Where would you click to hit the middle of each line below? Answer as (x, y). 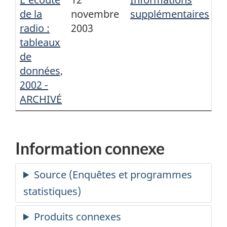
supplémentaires (170, 14)
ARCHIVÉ (41, 99)
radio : (35, 28)
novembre (95, 14)
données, (41, 71)
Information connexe (90, 148)
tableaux (40, 43)
